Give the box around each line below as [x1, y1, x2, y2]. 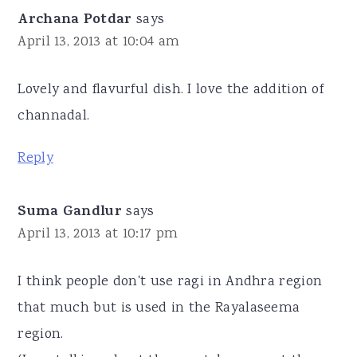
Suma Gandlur [18, 200, 122, 225]
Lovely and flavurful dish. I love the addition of [18, 79, 324, 100]
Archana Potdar [18, 8, 132, 33]
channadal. [18, 105, 90, 127]
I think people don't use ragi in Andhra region [18, 271, 323, 292]
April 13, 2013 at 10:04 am [18, 31, 180, 53]
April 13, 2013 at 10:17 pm [18, 223, 178, 245]
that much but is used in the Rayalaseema [18, 297, 300, 319]
